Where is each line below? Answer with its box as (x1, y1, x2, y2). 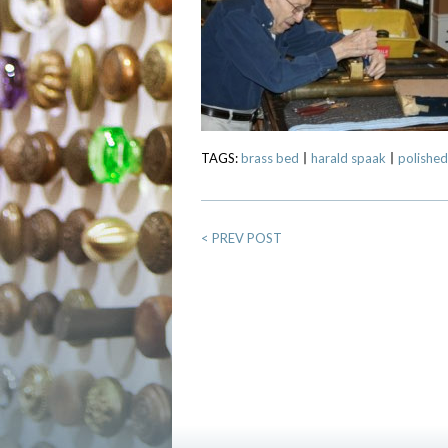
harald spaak (311, 150, 386, 166)
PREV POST (209, 230, 282, 246)
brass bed (241, 150, 299, 166)
